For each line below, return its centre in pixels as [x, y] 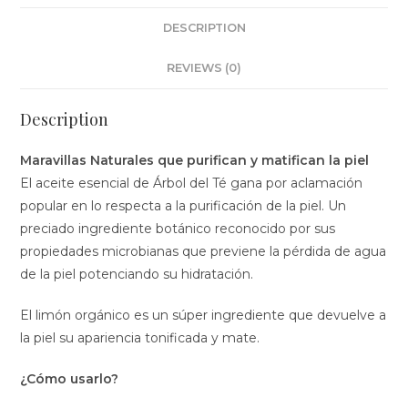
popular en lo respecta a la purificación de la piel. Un [184, 206]
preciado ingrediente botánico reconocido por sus [178, 229]
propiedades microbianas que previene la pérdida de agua [204, 251]
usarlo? [93, 379]
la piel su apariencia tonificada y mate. [140, 338]
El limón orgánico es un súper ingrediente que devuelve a [204, 315]
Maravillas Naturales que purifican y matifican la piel [197, 160]
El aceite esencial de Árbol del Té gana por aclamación [192, 183]
